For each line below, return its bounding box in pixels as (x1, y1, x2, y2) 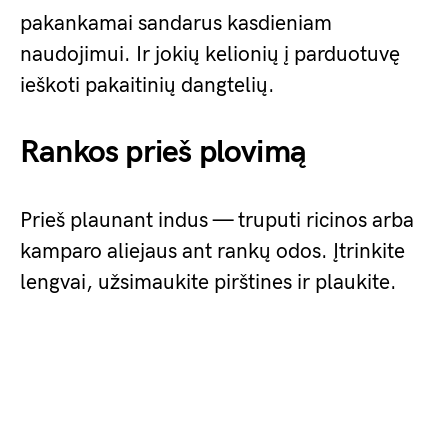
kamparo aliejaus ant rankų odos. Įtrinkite (20, 239, 405, 264)
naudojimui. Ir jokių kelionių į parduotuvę (20, 42, 400, 67)
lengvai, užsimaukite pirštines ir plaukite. (20, 270, 397, 295)
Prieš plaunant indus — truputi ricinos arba (20, 208, 414, 233)
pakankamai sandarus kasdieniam (20, 11, 332, 36)
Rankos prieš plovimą (20, 133, 306, 172)
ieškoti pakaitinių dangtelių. (20, 73, 275, 98)
